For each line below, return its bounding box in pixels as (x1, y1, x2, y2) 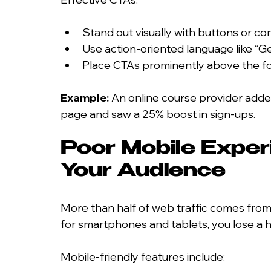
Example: (60, 90, 109, 105)
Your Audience (60, 162, 226, 181)
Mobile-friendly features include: (60, 249, 225, 264)
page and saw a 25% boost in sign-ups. (60, 106, 255, 121)
